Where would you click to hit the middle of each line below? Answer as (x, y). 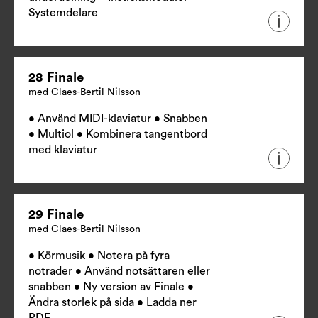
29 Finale (56, 215)
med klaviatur (63, 150)
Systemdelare (63, 13)
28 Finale (56, 78)
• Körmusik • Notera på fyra (99, 256)
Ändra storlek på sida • (87, 303)
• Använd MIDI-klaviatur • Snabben (118, 119)
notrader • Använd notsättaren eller (119, 272)
